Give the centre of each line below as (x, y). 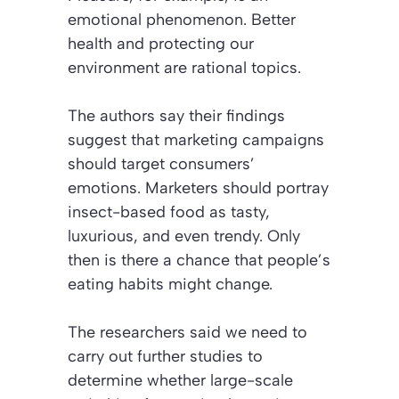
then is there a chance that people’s (199, 261)
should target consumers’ (161, 164)
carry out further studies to (165, 357)
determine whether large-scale (180, 381)
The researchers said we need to (187, 333)
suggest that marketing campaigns (196, 140)
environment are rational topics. (184, 68)
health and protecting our (161, 44)
